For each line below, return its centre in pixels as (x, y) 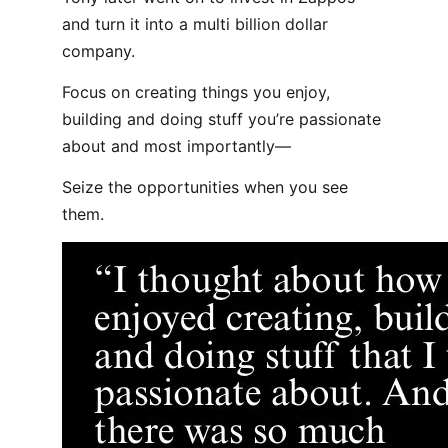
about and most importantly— (176, 146)
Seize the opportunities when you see (205, 187)
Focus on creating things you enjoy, (196, 92)
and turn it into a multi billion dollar (195, 24)
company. (98, 51)
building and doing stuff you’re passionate (221, 119)
